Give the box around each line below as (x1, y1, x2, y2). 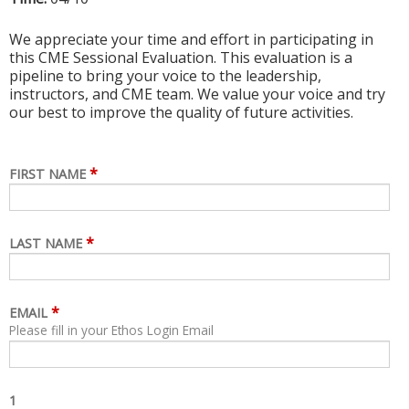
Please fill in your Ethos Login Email (9, 321, 214, 340)
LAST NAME (9, 235, 82, 253)
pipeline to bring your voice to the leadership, (9, 65, 321, 86)
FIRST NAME (9, 165, 86, 184)
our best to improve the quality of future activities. (9, 101, 353, 122)
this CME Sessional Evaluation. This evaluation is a (9, 47, 352, 68)
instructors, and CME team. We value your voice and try (9, 83, 385, 104)
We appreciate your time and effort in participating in (9, 28, 373, 49)
